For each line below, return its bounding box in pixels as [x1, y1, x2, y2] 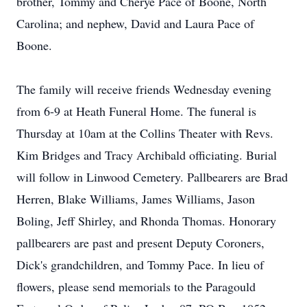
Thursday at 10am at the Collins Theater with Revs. [16, 125, 273, 141]
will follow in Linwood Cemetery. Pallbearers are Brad [16, 169, 288, 185]
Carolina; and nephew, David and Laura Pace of [16, 15, 254, 32]
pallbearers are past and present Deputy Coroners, [16, 234, 265, 251]
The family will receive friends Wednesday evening [16, 81, 271, 97]
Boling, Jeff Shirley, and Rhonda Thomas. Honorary [16, 212, 276, 229]
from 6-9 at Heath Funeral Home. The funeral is [16, 103, 256, 119]
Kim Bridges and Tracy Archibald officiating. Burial [16, 147, 277, 163]
